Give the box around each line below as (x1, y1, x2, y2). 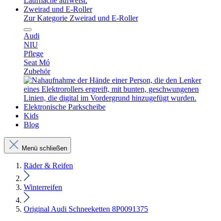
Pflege (24, 49, 43, 58)
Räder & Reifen (24, 161, 73, 170)
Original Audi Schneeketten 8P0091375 (24, 205, 148, 213)
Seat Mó (24, 58, 50, 67)
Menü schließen (22, 145, 67, 152)
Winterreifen (24, 183, 62, 191)
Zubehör (24, 67, 50, 75)
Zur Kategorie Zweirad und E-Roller (24, 14, 138, 22)
